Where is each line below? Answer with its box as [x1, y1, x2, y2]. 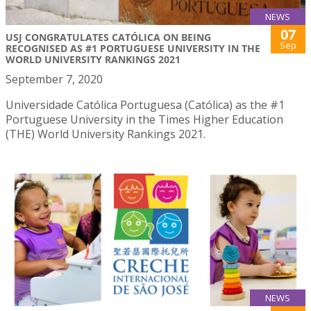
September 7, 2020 [6, 72, 103, 87]
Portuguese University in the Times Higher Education [6, 112, 283, 128]
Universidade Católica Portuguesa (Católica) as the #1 [6, 97, 285, 113]
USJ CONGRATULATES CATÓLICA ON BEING [6, 31, 211, 44]
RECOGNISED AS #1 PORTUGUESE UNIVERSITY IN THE [6, 42, 260, 56]
